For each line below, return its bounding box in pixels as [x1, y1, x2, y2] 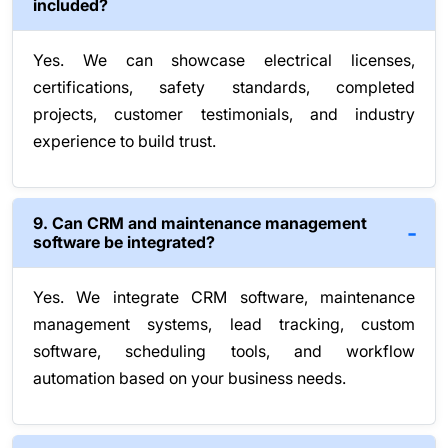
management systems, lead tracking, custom [33, 314, 415, 335]
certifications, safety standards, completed [33, 77, 415, 98]
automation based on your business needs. [33, 368, 346, 389]
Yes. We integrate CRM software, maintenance [33, 287, 415, 308]
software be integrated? [33, 232, 215, 253]
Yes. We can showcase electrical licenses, [33, 50, 415, 71]
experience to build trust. [33, 131, 216, 152]
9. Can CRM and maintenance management [33, 213, 367, 234]
